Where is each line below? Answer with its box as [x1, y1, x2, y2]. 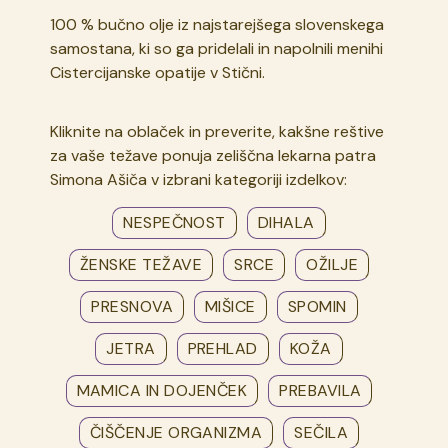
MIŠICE [205, 296, 256, 318]
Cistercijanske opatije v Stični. [50, 62, 266, 84]
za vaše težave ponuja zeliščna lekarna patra [50, 145, 377, 167]
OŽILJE [306, 254, 359, 276]
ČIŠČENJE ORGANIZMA [89, 422, 263, 444]
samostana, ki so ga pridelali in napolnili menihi [50, 38, 384, 60]
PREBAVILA [279, 380, 362, 402]
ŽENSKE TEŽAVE [79, 254, 203, 276]
